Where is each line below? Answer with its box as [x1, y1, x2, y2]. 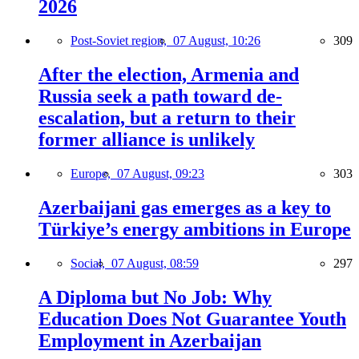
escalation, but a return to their [38, 107, 296, 129]
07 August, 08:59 [111, 256, 199, 270]
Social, [71, 256, 111, 270]
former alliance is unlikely [38, 129, 255, 151]
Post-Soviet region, [71, 34, 173, 48]
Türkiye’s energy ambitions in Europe [38, 218, 351, 240]
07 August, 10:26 [173, 34, 260, 48]
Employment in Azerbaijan [38, 329, 261, 351]
